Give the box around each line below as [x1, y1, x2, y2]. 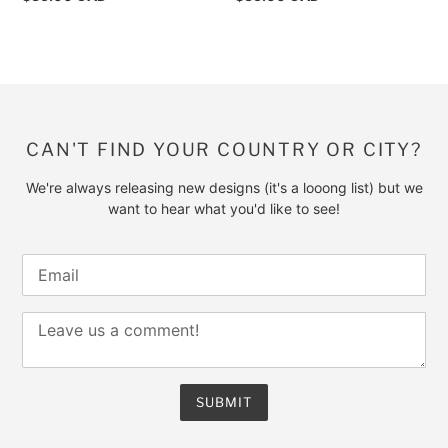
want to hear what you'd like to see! [108, 200, 340, 218]
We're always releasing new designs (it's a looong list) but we [25, 179, 423, 197]
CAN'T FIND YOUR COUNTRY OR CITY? [26, 138, 422, 160]
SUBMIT [195, 394, 253, 411]
